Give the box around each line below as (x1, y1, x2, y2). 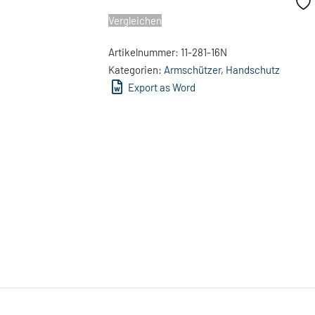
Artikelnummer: (108, 46, 181, 58)
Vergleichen (108, 14, 162, 27)
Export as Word (126, 81, 195, 94)
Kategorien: (108, 63, 164, 76)
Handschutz (226, 63, 280, 76)
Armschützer (164, 63, 221, 76)
